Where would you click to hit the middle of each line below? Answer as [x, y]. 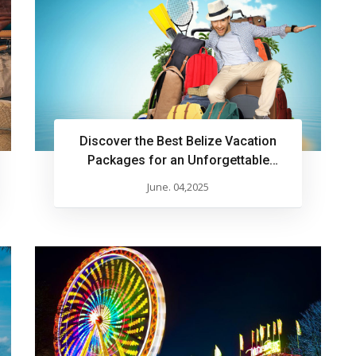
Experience [178, 180]
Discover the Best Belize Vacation [178, 141]
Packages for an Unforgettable [178, 161]
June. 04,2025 [178, 187]
